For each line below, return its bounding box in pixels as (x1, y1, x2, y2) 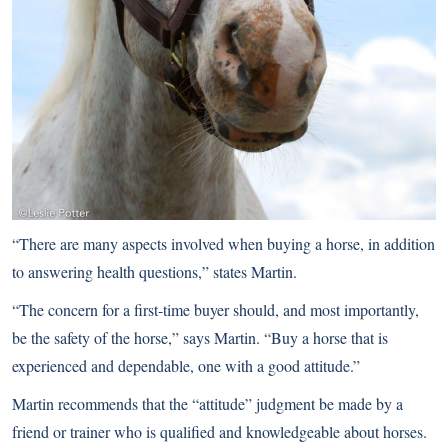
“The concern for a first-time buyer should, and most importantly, (12, 299, 419, 321)
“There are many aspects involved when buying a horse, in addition (12, 233, 435, 255)
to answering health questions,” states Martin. (12, 261, 297, 283)
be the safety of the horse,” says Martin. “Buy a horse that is (12, 327, 388, 349)
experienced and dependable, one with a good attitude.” (12, 355, 360, 377)
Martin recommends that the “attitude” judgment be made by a (12, 393, 403, 415)
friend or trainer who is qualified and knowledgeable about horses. (12, 421, 427, 443)
